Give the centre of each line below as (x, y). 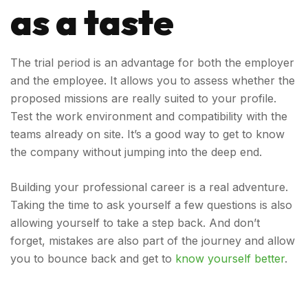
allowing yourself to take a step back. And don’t (135, 223)
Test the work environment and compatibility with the (149, 116)
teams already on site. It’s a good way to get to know (147, 134)
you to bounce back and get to (91, 258)
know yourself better (228, 258)
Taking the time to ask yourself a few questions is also (151, 205)
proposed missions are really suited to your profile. (143, 98)
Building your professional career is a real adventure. (149, 187)
